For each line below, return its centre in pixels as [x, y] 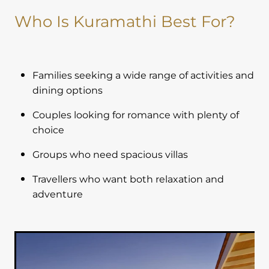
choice [48, 130]
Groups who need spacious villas [110, 155]
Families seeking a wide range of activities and [143, 75]
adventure [58, 194]
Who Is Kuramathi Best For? [125, 22]
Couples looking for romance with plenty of [136, 115]
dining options [68, 90]
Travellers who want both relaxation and [128, 179]
